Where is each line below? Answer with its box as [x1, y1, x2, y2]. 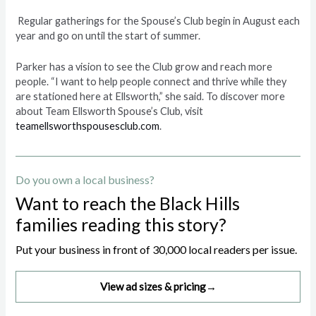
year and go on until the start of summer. [16, 29, 205, 42]
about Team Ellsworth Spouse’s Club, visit [16, 105, 204, 118]
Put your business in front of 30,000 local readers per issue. [16, 243, 298, 257]
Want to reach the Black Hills [16, 193, 241, 214]
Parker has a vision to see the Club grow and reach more [16, 61, 273, 73]
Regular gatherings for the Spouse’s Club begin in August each [16, 14, 300, 27]
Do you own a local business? [16, 173, 155, 187]
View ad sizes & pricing [99, 280, 206, 293]
